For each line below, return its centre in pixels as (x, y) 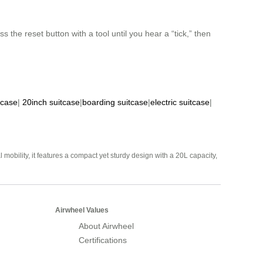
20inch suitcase (51, 102)
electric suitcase (180, 102)
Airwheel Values (82, 210)
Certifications (103, 240)
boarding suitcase (115, 102)
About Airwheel (106, 226)
